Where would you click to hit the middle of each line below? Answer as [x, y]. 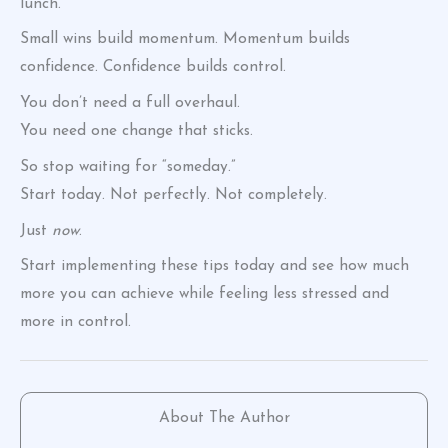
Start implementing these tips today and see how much [214, 266]
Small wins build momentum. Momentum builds [185, 39]
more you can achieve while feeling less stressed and [204, 294]
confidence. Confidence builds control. [153, 67]
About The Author [224, 417]
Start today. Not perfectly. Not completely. [173, 194]
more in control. [75, 322]
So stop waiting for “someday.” [128, 166]
